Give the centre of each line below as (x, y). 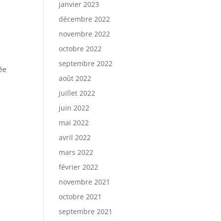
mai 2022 (74, 123)
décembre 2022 (85, 19)
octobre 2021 (80, 197)
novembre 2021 (85, 182)
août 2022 (75, 78)
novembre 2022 (85, 34)
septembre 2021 (86, 211)
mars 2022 (76, 152)
